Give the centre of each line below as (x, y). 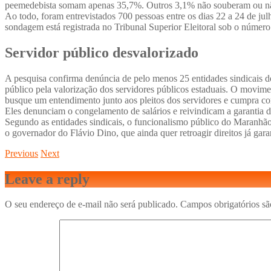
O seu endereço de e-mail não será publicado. (91, 204)
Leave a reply (47, 179)
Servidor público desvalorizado (102, 52)
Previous (21, 153)
